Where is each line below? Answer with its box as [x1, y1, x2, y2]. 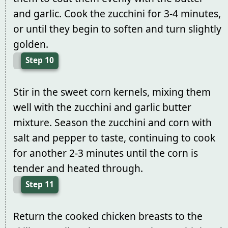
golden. [13, 37, 48, 51]
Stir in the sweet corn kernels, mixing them [13, 84, 211, 99]
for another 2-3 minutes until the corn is [13, 146, 198, 160]
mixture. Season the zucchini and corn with [13, 115, 212, 129]
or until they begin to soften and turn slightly [13, 22, 221, 36]
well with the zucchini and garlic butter [13, 100, 191, 114]
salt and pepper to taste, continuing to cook [13, 130, 215, 145]
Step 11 [25, 179, 54, 190]
